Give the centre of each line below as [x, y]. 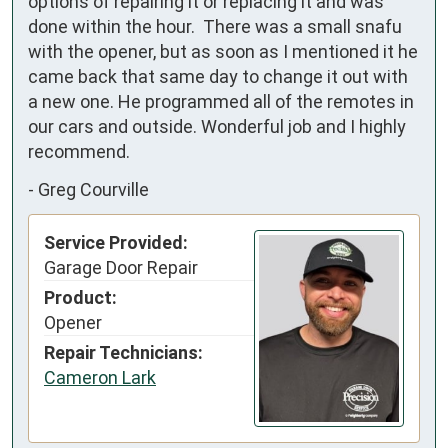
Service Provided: [116, 243]
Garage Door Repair [121, 268]
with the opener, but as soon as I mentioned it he [223, 52]
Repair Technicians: [123, 353]
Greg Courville [93, 189]
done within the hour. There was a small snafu [215, 27]
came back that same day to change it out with [218, 77]
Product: [80, 298]
